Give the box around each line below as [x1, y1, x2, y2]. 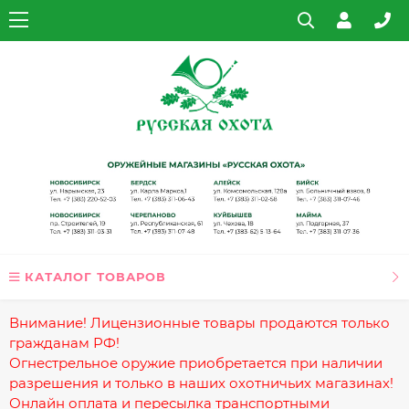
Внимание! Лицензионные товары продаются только [9, 313, 390, 331]
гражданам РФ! [9, 333, 120, 351]
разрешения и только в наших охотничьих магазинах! [9, 373, 393, 392]
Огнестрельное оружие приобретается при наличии [9, 353, 383, 372]
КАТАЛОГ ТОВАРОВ [25, 268, 166, 284]
